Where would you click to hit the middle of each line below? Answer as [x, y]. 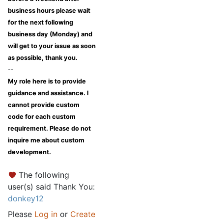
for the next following [41, 23]
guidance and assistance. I [48, 93]
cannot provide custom [44, 105]
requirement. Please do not [49, 129]
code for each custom [42, 117]
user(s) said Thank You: [51, 187]
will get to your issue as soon [52, 46]
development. [29, 152]
